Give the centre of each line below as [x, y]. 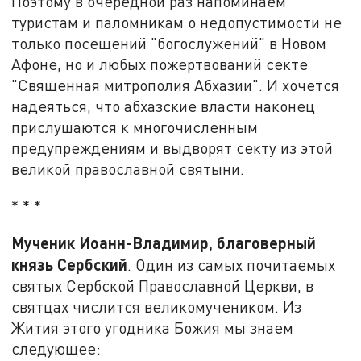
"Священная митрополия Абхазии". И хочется [176, 85]
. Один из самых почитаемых [232, 265]
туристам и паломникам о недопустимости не [177, 22]
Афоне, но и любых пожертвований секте [160, 64]
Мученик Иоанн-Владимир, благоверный [164, 243]
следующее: [56, 349]
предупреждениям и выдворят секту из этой [172, 147]
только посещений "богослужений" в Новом [169, 43]
